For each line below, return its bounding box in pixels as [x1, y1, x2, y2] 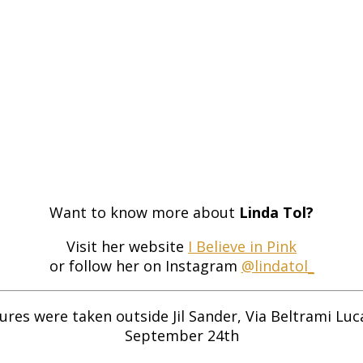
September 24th [124, 325, 239, 345]
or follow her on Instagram [49, 255, 241, 275]
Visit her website [66, 236, 188, 256]
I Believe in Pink [188, 236, 297, 256]
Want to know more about [49, 202, 239, 222]
